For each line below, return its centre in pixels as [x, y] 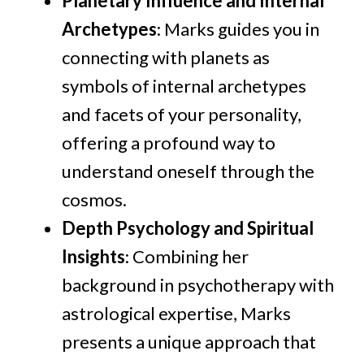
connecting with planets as [166, 58]
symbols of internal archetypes [184, 86]
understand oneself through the [188, 171]
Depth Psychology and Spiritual [188, 228]
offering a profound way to [169, 143]
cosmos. [94, 200]
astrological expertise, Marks [176, 314]
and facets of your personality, [182, 115]
